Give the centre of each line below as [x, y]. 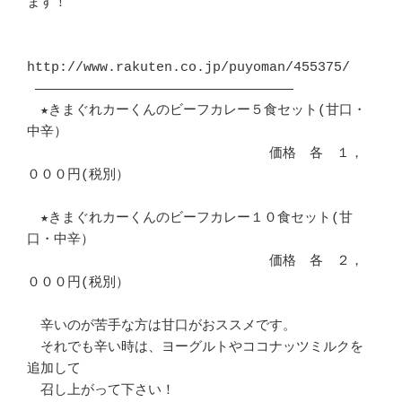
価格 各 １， [195, 154]
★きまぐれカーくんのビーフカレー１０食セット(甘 [190, 219]
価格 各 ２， [195, 262]
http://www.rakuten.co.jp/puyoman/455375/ [188, 68]
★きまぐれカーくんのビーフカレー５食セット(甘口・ [197, 111]
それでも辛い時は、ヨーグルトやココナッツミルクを [195, 348]
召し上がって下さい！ [101, 391]
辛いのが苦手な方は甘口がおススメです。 [162, 327]
